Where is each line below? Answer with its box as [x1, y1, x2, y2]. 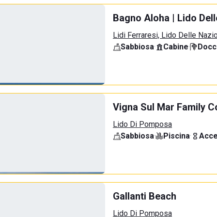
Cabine [163, 42, 188, 51]
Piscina [163, 131, 190, 140]
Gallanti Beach [113, 190, 176, 202]
